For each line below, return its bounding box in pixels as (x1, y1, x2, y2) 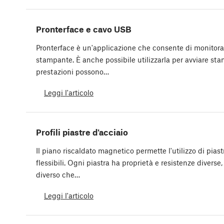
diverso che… (36, 170, 80, 179)
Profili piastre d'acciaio (36, 127, 128, 137)
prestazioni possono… (36, 67, 109, 76)
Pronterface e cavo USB (36, 24, 131, 34)
